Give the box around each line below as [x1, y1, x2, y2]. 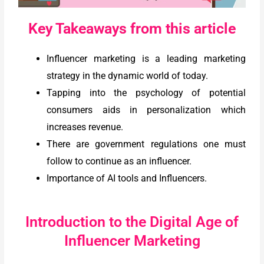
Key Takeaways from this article [28, 20, 236, 38]
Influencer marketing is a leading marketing [47, 53, 246, 65]
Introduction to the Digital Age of [25, 213, 239, 231]
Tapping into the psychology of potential [47, 87, 246, 99]
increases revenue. [47, 121, 124, 133]
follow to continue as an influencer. [47, 156, 192, 167]
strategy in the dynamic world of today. [47, 70, 209, 82]
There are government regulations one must [47, 138, 246, 150]
